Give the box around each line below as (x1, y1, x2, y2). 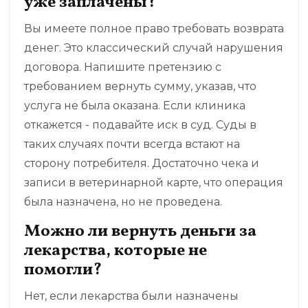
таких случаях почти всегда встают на (24, 137, 240, 151)
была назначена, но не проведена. (24, 195, 222, 209)
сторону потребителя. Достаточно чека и (24, 157, 259, 170)
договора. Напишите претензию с (24, 60, 221, 74)
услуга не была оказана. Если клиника (24, 99, 245, 113)
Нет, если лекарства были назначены (24, 289, 239, 303)
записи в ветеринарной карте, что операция (24, 176, 283, 190)
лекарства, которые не (24, 239, 207, 263)
